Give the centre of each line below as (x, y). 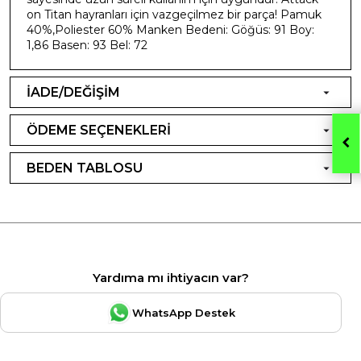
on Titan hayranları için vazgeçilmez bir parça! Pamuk (174, 14)
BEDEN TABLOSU (85, 168)
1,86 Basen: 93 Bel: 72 (87, 45)
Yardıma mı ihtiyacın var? (171, 277)
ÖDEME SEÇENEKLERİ (99, 130)
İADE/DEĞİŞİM (73, 92)
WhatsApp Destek (184, 312)
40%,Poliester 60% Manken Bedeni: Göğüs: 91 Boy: (170, 29)
